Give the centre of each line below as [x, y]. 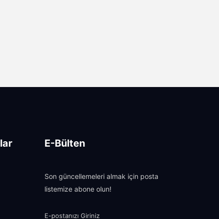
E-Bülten [65, 143]
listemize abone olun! [78, 189]
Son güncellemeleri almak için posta [101, 177]
